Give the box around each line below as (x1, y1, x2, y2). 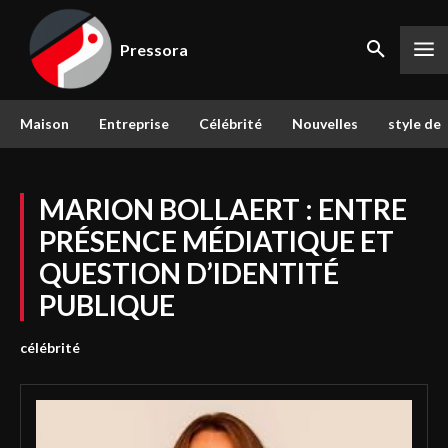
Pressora (120, 40, 188, 59)
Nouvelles (292, 115, 358, 132)
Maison (20, 115, 69, 132)
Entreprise (99, 115, 169, 132)
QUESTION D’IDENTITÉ (39, 256, 339, 290)
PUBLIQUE (39, 288, 175, 322)
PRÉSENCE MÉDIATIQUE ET (39, 224, 394, 258)
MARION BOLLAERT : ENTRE (39, 192, 407, 226)
